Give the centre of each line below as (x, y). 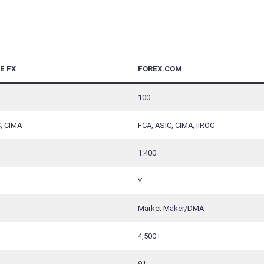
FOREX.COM (160, 68)
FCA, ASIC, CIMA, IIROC (176, 125)
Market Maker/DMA (171, 208)
